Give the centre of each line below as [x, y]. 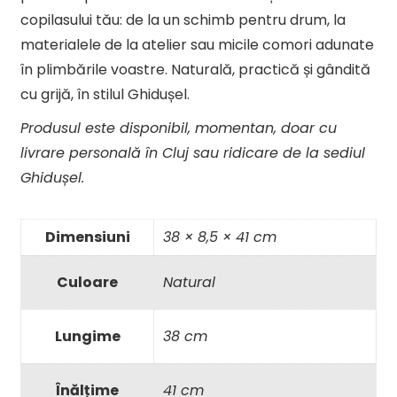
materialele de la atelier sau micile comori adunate [197, 44]
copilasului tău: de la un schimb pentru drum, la [183, 19]
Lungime [87, 336]
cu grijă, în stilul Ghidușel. [105, 94]
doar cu [309, 128]
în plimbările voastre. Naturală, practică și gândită [195, 69]
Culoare [87, 282]
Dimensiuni [87, 237]
